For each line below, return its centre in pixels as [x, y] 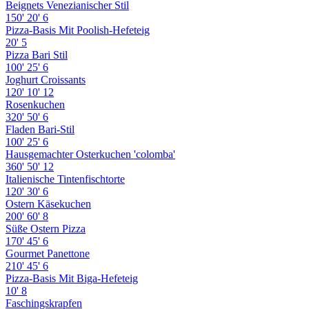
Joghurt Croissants [46, 79]
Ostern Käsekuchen [48, 203]
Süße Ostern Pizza [46, 228]
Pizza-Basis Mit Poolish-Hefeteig [78, 30]
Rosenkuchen [35, 104]
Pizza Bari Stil [37, 54]
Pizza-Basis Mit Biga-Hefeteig [72, 278]
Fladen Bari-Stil [40, 129]
